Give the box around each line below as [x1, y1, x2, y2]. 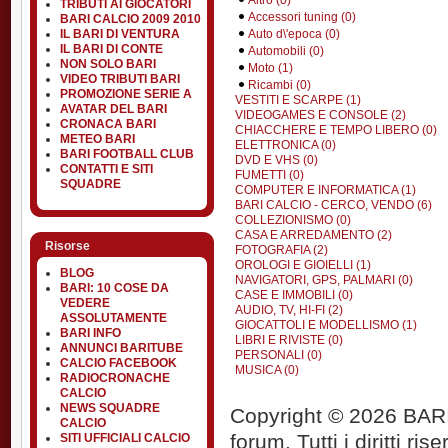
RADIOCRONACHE [60, 371, 170, 385]
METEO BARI [60, 132, 135, 146]
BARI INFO [60, 326, 121, 340]
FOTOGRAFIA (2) [235, 242, 328, 257]
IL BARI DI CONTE [60, 42, 163, 56]
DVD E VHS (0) [235, 152, 318, 167]
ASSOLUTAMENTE [60, 311, 167, 325]
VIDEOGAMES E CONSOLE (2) [235, 107, 406, 122]
